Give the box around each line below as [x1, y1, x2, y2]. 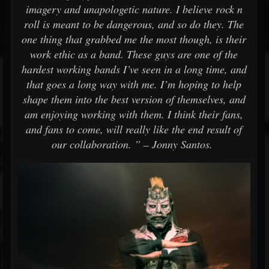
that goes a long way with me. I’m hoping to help [26, 77, 241, 91]
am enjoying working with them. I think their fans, [25, 107, 243, 121]
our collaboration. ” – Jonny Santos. [52, 137, 216, 151]
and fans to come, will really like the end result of [26, 122, 242, 136]
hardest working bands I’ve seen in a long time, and [21, 62, 247, 76]
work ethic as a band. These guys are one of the [30, 47, 238, 61]
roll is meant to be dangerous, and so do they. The [24, 17, 244, 31]
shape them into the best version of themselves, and [22, 92, 246, 106]
